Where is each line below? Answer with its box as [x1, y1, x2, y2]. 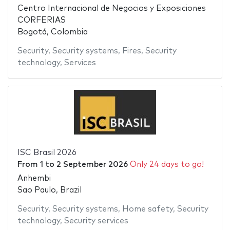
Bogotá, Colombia [17, 28, 88, 36]
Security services [64, 217, 128, 225]
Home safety [122, 205, 173, 213]
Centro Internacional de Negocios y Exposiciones [17, 5, 206, 13]
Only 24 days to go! [129, 161, 204, 169]
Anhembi [17, 174, 51, 182]
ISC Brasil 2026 [17, 149, 76, 157]
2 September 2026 [56, 161, 128, 169]
